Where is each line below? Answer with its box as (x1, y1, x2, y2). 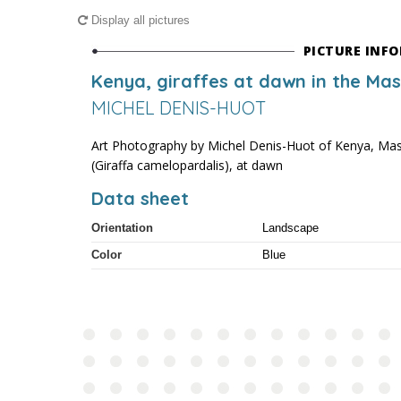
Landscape (262, 221, 319, 235)
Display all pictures (88, 13, 190, 27)
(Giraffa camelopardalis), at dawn (91, 157, 283, 174)
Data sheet (91, 187, 189, 209)
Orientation (91, 221, 153, 235)
